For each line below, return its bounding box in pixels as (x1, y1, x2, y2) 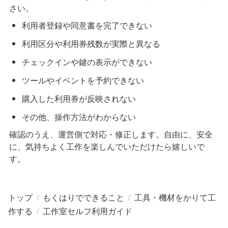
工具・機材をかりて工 (134, 191, 216, 203)
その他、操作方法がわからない (22, 110, 136, 123)
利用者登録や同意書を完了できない (22, 19, 153, 31)
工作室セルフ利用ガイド (43, 205, 132, 217)
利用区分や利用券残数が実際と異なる (22, 37, 161, 49)
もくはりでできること (43, 191, 124, 203)
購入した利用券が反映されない (22, 92, 136, 104)
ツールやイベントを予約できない (22, 74, 145, 86)
